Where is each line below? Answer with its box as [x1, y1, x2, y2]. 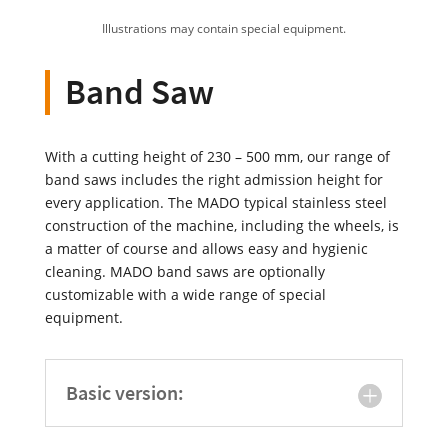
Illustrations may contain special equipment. [101, 20, 346, 38]
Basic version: [65, 380, 184, 406]
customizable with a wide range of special [44, 285, 326, 305]
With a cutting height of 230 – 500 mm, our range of [44, 147, 390, 167]
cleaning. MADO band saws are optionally [44, 262, 325, 282]
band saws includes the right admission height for [44, 170, 383, 190]
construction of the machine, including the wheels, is [44, 216, 399, 236]
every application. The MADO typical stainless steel [44, 193, 387, 213]
